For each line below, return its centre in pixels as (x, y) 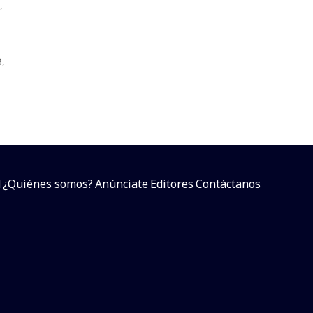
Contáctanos (228, 183)
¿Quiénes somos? (48, 183)
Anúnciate (122, 183)
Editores (172, 183)
